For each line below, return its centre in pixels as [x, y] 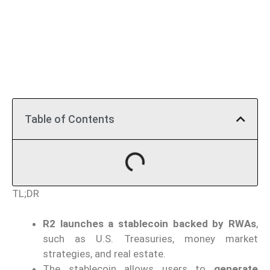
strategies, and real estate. [104, 254]
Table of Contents [70, 119]
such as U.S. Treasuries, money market [150, 239]
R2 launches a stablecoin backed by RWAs [149, 224]
